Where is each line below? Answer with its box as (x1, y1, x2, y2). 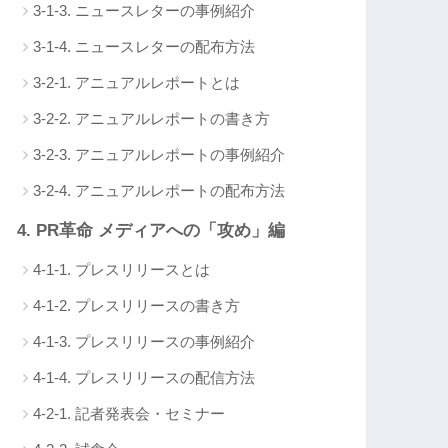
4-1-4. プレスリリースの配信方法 (33, 369, 256, 387)
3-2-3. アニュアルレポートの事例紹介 (33, 146, 286, 164)
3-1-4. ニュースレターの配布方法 (33, 38, 256, 56)
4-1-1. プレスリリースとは (33, 261, 211, 279)
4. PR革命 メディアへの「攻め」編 (17, 221, 286, 241)
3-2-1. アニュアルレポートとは (33, 74, 241, 92)
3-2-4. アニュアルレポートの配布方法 (33, 182, 286, 200)
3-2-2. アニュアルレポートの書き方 (33, 110, 271, 128)
